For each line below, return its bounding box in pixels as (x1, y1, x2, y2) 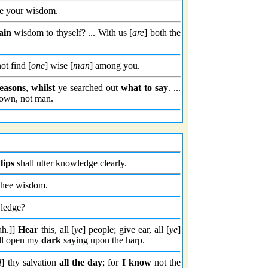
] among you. (90, 60, 140, 71)
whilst (31, 83, 56, 93)
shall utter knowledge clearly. (14, 158, 127, 168)
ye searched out (55, 83, 121, 93)
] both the (144, 28, 181, 38)
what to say (121, 83, 169, 93)
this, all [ (38, 224, 75, 234)
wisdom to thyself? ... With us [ (11, 28, 133, 38)
